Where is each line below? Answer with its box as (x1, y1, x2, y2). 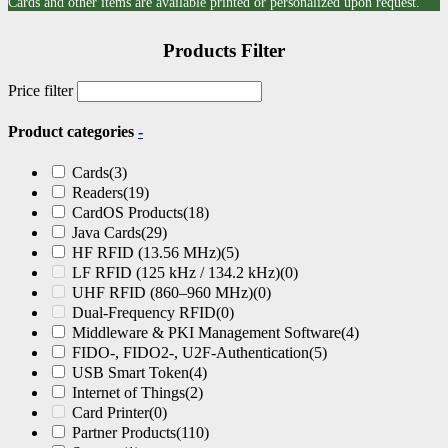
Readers (72, 184, 123, 202)
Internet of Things (72, 384, 185, 402)
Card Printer (72, 404, 149, 422)
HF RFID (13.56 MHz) (72, 244, 221, 262)
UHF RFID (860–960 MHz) (72, 284, 253, 302)
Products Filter (163, 39, 285, 61)
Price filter (8, 81, 73, 99)
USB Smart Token (72, 364, 189, 382)
